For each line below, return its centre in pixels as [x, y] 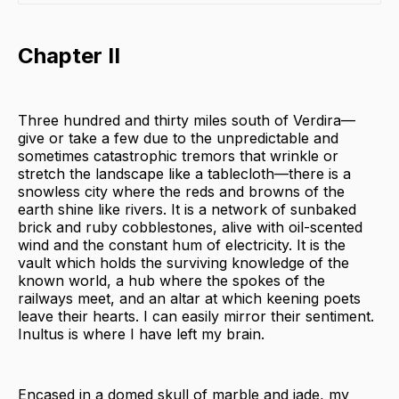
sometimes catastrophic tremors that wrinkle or [178, 155]
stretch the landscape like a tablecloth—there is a [184, 173]
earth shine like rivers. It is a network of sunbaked [187, 209]
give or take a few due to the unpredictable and [178, 138]
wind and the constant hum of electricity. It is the [182, 244]
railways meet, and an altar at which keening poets [189, 298]
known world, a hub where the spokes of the [171, 280]
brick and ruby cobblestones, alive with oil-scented [190, 227]
